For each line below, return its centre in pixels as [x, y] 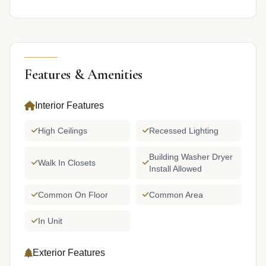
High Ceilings [63, 131]
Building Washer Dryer [191, 157]
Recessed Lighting [184, 131]
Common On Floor [73, 195]
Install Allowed [175, 169]
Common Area [176, 195]
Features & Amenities [84, 75]
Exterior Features [69, 253]
